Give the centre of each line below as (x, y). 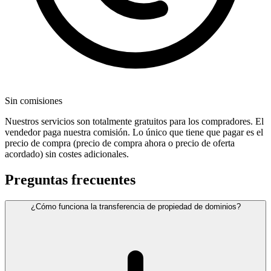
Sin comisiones (34, 101)
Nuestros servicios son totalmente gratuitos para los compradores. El (134, 122)
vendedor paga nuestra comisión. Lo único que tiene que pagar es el (134, 132)
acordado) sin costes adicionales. (67, 154)
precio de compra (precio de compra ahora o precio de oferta (120, 143)
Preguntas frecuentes (70, 180)
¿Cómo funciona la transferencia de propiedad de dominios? (135, 207)
